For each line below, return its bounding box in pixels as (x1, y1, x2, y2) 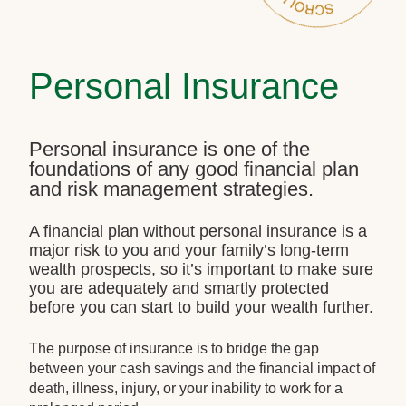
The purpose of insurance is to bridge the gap (29, 341, 320, 357)
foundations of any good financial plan (29, 158, 360, 181)
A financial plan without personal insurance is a (29, 221, 368, 240)
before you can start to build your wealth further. (29, 297, 374, 316)
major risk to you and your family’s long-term (29, 240, 350, 259)
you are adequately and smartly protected (29, 278, 330, 297)
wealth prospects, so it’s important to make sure (29, 259, 374, 278)
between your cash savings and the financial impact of (29, 361, 376, 377)
